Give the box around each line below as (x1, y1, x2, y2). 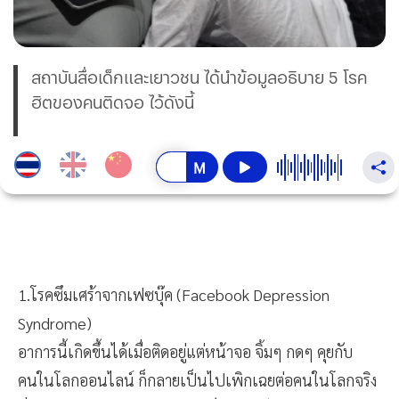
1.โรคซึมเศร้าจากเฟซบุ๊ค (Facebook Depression (18, 284, 330, 305)
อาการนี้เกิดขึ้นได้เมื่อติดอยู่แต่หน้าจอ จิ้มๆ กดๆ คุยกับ (18, 341, 353, 362)
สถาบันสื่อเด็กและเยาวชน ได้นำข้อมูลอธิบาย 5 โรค (31, 66, 367, 89)
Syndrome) (18, 313, 92, 334)
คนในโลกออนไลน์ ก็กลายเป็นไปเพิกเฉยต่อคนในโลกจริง (18, 370, 377, 391)
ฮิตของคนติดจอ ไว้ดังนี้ (31, 91, 194, 114)
